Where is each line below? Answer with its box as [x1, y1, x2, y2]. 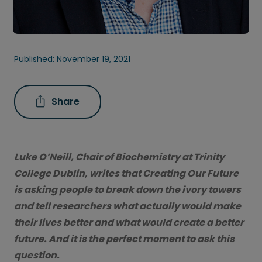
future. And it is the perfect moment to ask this [14, 232, 235, 246]
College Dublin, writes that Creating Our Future [14, 166, 239, 180]
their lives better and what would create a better [14, 215, 244, 229]
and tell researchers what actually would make [14, 199, 241, 213]
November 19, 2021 [57, 53, 130, 65]
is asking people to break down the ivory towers [14, 182, 241, 196]
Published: [14, 53, 57, 65]
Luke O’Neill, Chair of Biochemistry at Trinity [14, 150, 225, 164]
